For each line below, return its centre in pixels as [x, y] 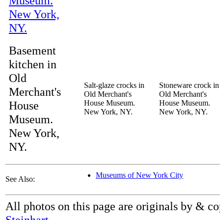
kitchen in [33, 64]
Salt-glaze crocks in [114, 85]
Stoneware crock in [189, 85]
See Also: [20, 179]
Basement [32, 50]
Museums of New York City [139, 175]
